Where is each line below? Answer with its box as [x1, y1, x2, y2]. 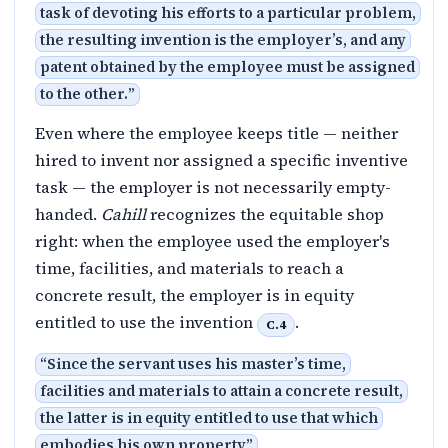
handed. [35, 203, 101, 226]
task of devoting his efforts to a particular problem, [40, 3, 416, 24]
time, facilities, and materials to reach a [35, 257, 344, 280]
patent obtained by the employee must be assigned [40, 57, 415, 78]
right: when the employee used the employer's [35, 230, 390, 253]
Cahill [101, 203, 146, 226]
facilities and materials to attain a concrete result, [40, 380, 403, 401]
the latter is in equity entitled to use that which [40, 407, 378, 428]
